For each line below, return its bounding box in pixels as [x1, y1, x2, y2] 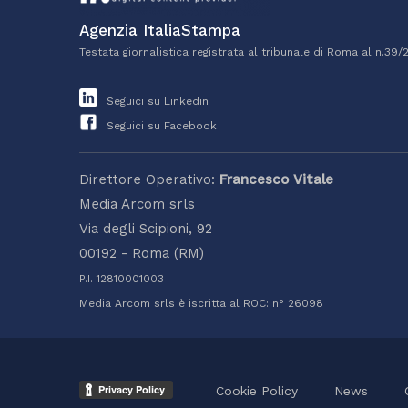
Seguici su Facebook [103, 119, 217, 133]
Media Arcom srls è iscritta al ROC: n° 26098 [79, 297, 323, 311]
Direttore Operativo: [79, 171, 219, 189]
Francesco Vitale [219, 171, 333, 189]
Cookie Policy [216, 382, 298, 398]
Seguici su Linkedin [103, 95, 209, 108]
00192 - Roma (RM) [79, 245, 204, 262]
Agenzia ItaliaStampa [79, 21, 240, 40]
